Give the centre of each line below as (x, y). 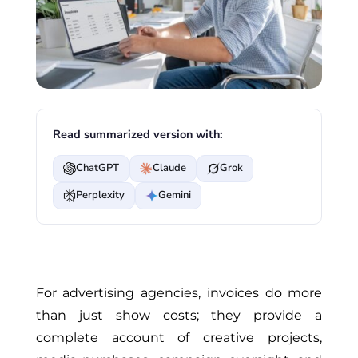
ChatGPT (97, 168)
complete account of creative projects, (179, 337)
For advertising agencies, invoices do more (179, 292)
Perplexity (100, 195)
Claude (169, 168)
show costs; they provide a (213, 315)
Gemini (174, 195)
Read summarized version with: (137, 134)
